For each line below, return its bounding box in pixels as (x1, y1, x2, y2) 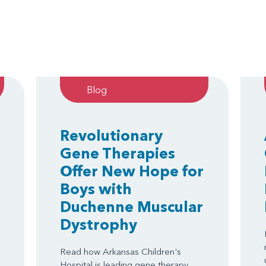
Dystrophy (59, 215, 137, 233)
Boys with (59, 179, 132, 198)
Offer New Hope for (59, 161, 204, 180)
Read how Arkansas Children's (59, 245, 181, 257)
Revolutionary (59, 126, 163, 144)
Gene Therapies (59, 144, 175, 162)
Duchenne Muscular (59, 197, 203, 216)
